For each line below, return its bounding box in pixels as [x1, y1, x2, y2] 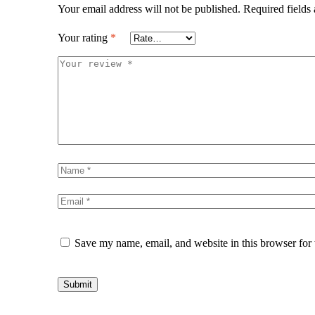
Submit [63, 279, 92, 290]
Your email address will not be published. [58, 2, 240, 15]
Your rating [58, 31, 110, 44]
